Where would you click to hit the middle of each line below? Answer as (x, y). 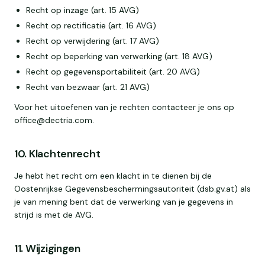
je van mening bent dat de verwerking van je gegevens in (124, 202)
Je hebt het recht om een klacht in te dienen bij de (113, 176)
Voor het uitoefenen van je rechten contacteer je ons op (124, 107)
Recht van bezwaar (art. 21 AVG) (88, 87)
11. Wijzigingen (47, 248)
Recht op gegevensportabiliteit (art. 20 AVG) (113, 72)
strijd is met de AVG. (54, 215)
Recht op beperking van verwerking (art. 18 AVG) (119, 56)
